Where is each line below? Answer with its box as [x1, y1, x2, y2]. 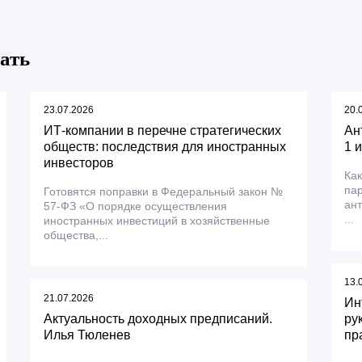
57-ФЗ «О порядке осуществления [44, 200, 228, 213]
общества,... [44, 229, 109, 242]
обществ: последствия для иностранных [44, 140, 287, 154]
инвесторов [44, 156, 115, 170]
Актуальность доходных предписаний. [44, 312, 273, 326]
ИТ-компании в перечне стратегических [44, 124, 282, 137]
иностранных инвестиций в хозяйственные [44, 214, 271, 227]
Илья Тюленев [44, 328, 132, 342]
